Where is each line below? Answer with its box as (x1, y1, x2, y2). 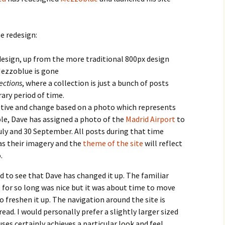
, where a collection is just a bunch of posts (22, 78, 169, 88)
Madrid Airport (126, 114, 175, 124)
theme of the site (83, 138, 143, 148)
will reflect (143, 138, 182, 148)
